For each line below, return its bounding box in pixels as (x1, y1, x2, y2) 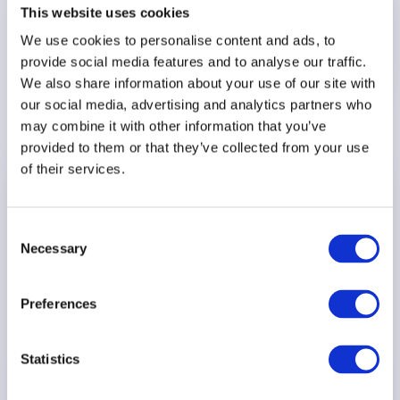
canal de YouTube (108, 342, 292, 369)
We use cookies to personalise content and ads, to (21, 32, 336, 48)
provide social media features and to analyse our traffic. (21, 54, 367, 70)
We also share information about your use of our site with (21, 75, 376, 91)
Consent (6, 222, 56, 238)
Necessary (21, 240, 87, 256)
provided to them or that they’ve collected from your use (21, 139, 369, 155)
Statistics (21, 351, 79, 367)
